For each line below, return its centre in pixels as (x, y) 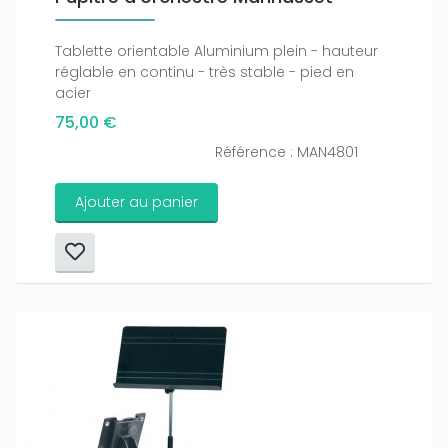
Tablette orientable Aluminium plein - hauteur (216, 51)
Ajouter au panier (136, 202)
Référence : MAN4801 (286, 152)
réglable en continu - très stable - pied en (204, 72)
